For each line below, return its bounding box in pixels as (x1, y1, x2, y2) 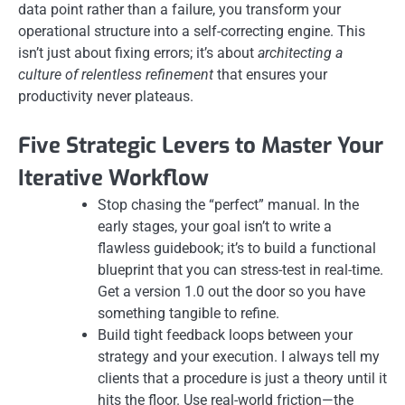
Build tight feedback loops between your (98, 325, 353, 344)
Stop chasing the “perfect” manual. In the (98, 195, 359, 213)
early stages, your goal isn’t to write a (98, 217, 332, 235)
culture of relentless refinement (18, 65, 213, 83)
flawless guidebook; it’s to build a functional (98, 239, 376, 257)
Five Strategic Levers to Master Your (18, 130, 383, 160)
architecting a (258, 43, 343, 61)
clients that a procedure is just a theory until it (98, 369, 387, 387)
